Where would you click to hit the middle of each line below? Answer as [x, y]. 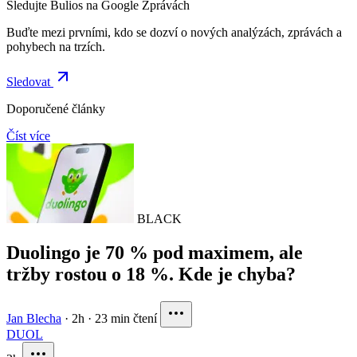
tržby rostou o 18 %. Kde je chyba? [151, 274]
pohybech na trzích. [56, 46]
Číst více [28, 135]
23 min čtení [126, 318]
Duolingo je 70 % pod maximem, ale [155, 252]
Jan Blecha [34, 318]
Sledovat [30, 81]
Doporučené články [56, 108]
